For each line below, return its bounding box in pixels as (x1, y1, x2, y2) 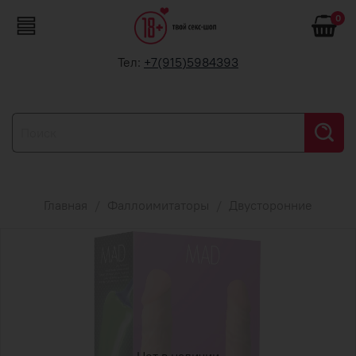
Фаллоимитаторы (107, 196, 209, 213)
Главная (44, 196, 87, 213)
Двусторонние (229, 196, 312, 213)
